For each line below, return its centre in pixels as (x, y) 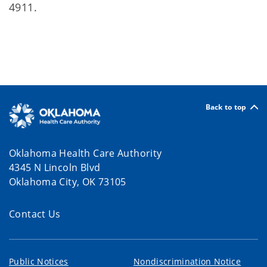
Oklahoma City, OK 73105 (68, 182)
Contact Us (35, 214)
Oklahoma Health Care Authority (86, 153)
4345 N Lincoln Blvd (55, 168)
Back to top (226, 107)
